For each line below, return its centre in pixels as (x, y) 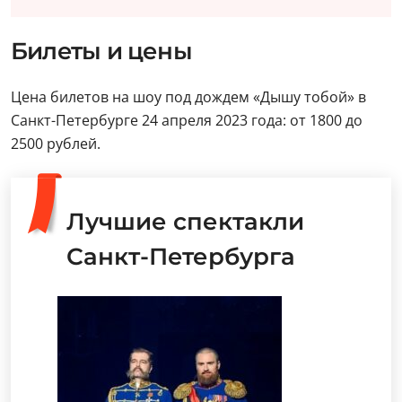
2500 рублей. (56, 143)
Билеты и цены (101, 51)
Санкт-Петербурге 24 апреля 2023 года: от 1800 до (187, 120)
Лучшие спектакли (185, 221)
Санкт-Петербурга (181, 256)
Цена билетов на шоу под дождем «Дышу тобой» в (188, 96)
